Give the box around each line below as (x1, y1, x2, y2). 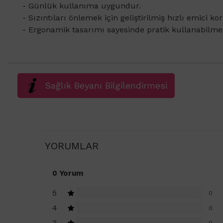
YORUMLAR (45, 139, 99, 152)
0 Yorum (52, 168, 83, 178)
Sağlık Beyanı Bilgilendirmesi (45, 80, 167, 91)
